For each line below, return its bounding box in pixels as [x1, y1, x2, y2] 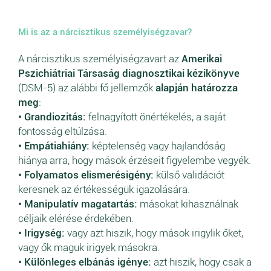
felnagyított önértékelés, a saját [86, 110, 226, 123]
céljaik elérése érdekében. [18, 212, 134, 224]
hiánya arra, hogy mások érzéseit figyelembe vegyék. [18, 154, 251, 166]
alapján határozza [155, 81, 238, 94]
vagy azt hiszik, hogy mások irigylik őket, [65, 226, 243, 239]
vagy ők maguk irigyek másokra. [18, 241, 160, 253]
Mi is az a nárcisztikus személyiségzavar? [18, 26, 192, 38]
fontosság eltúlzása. [18, 125, 107, 137]
